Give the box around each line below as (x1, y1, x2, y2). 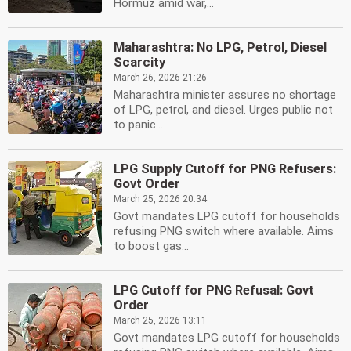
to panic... (114, 118, 163, 132)
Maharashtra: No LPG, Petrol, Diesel (114, 40, 327, 55)
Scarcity (114, 55, 165, 70)
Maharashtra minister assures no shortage (114, 88, 336, 102)
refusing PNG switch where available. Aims (114, 224, 334, 238)
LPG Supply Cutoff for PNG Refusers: (114, 161, 336, 176)
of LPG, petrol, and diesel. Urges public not (114, 103, 333, 117)
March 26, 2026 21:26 (114, 72, 207, 83)
